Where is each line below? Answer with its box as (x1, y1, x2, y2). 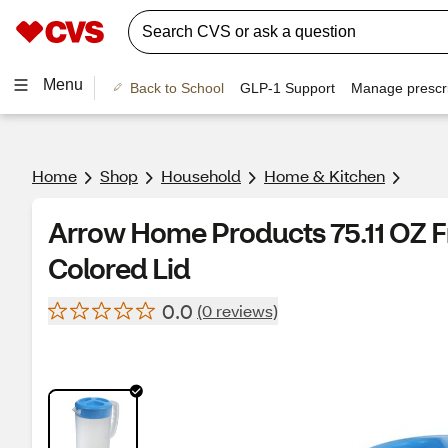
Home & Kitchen (264, 165, 385, 186)
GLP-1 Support (239, 79, 335, 96)
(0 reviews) (197, 300, 278, 321)
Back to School (129, 79, 224, 96)
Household (161, 165, 241, 186)
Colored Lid (48, 250, 190, 286)
